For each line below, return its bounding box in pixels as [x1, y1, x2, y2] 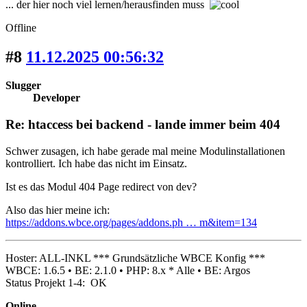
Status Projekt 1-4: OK [5, 276, 107, 288]
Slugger [5, 79, 41, 92]
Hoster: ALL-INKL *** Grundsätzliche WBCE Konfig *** [5, 251, 265, 264]
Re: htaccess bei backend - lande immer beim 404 [5, 117, 280, 132]
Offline [5, 21, 36, 34]
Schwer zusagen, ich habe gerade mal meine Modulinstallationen [5, 145, 285, 157]
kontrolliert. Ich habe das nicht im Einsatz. [5, 157, 187, 169]
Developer [33, 92, 80, 104]
